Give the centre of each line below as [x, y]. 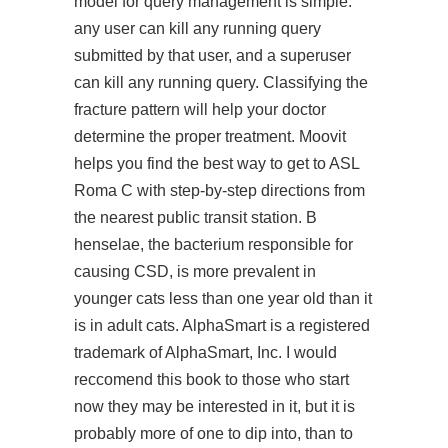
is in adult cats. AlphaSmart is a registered [222, 325]
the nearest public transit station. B [195, 217]
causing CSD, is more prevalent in [195, 271]
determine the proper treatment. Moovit [210, 136]
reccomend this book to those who [196, 379]
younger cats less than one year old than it [223, 298]
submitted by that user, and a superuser [212, 55]
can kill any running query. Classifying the [221, 82]
